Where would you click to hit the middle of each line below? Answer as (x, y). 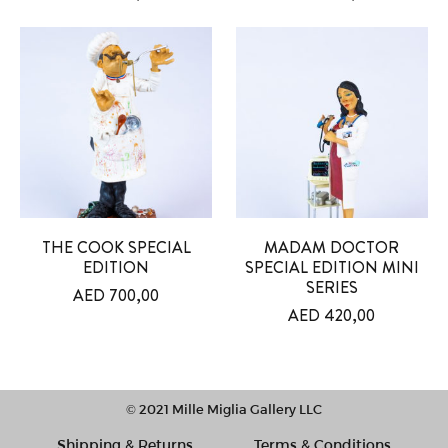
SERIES (331, 288)
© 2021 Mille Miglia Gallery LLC (224, 409)
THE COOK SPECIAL (116, 248)
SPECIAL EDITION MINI (331, 268)
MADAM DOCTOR (332, 248)
